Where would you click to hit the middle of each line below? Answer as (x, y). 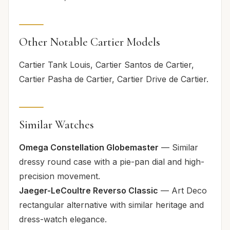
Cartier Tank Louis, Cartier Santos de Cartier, (107, 64)
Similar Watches (56, 124)
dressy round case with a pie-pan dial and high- (112, 161)
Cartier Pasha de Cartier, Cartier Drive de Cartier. (114, 79)
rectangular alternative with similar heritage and (111, 205)
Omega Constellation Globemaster (89, 147)
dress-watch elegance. (63, 219)
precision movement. (60, 176)
